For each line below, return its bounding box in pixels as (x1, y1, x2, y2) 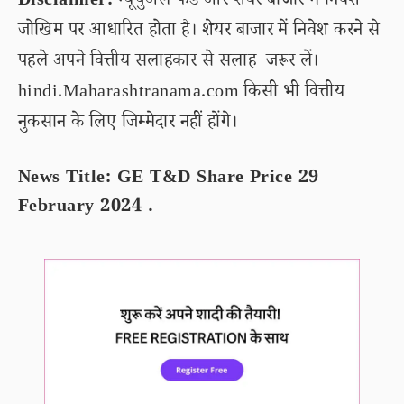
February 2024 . (18, 194, 154, 223)
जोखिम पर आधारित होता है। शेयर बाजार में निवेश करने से (18, 18, 381, 47)
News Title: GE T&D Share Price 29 (18, 165, 319, 194)
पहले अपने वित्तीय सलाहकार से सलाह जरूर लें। (18, 49, 319, 78)
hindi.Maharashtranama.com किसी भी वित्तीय (18, 79, 345, 108)
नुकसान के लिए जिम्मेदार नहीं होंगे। (18, 110, 238, 139)
